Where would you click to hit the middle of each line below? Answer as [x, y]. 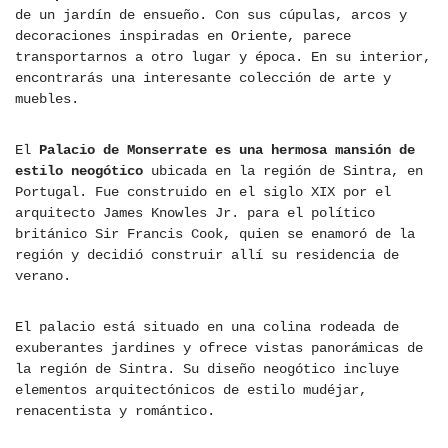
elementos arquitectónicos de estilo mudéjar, [191, 390]
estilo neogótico [79, 171]
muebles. [47, 99]
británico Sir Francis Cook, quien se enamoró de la [215, 234]
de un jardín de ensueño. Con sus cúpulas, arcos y [211, 15]
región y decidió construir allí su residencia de [207, 255]
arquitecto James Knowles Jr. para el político [195, 213]
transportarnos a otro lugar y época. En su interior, [223, 57]
